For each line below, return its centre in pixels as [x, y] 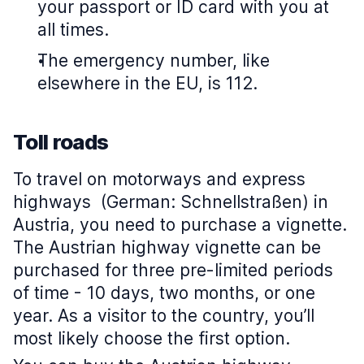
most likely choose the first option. [152, 338]
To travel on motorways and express [159, 179]
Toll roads [61, 142]
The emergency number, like [154, 61]
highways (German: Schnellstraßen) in [171, 202]
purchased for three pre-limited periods [173, 270]
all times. [73, 30]
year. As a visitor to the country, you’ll [164, 316]
